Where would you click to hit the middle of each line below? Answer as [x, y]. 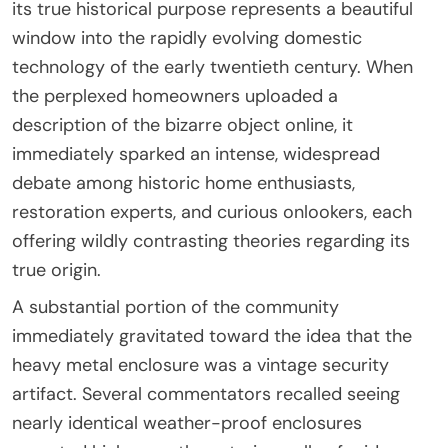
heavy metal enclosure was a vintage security [200, 364]
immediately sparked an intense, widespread [196, 153]
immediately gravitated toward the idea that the [212, 335]
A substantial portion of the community [175, 306]
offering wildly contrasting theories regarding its [211, 240]
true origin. [56, 269]
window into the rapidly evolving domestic [187, 37]
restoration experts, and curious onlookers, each [212, 211]
